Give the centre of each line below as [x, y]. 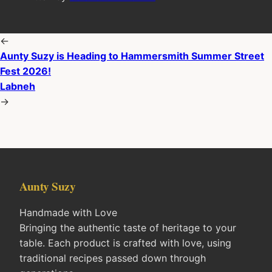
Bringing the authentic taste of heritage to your [128, 227]
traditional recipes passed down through [113, 258]
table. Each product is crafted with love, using [125, 243]
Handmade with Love [68, 212]
